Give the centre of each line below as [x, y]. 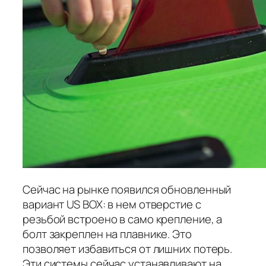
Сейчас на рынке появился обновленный [127, 190]
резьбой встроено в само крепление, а [123, 219]
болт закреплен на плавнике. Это [107, 234]
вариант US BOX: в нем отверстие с [112, 205]
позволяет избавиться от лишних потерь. [128, 249]
